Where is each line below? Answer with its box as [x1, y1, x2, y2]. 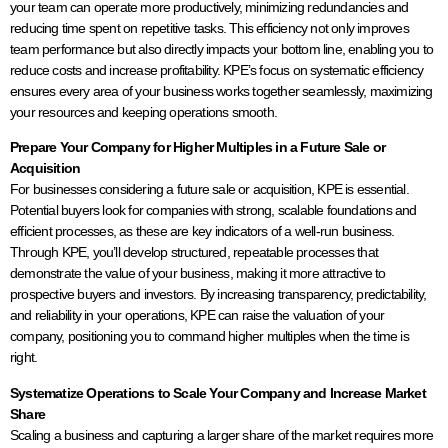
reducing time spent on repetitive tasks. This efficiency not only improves [10, 20, 409, 36]
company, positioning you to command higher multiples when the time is [10, 328, 409, 345]
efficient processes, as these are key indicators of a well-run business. [10, 223, 395, 240]
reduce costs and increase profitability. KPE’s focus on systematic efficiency [10, 62, 424, 78]
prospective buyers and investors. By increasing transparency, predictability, [10, 286, 427, 303]
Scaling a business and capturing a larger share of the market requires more [10, 426, 434, 443]
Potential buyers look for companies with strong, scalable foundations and [10, 202, 417, 219]
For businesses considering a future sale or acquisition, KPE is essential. [10, 181, 409, 198]
